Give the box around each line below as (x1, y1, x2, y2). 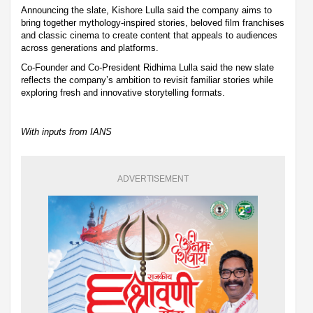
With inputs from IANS (21, 126, 112, 137)
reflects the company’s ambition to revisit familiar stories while (21, 74, 273, 85)
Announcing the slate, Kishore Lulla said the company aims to (21, 4, 272, 15)
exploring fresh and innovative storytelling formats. (21, 87, 225, 98)
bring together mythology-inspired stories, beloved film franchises (21, 17, 284, 28)
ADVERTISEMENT (117, 173, 189, 184)
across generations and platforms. (21, 42, 159, 53)
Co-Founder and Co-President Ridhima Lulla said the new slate (21, 61, 274, 73)
